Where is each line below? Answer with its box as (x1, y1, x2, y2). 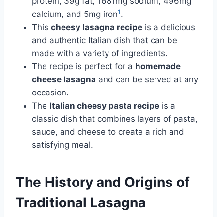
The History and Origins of (15, 173, 190, 190)
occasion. (32, 87, 69, 97)
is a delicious (142, 22, 195, 32)
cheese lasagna (32, 74, 96, 84)
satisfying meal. (32, 139, 93, 150)
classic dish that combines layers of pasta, (32, 113, 198, 124)
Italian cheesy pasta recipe (49, 100, 159, 110)
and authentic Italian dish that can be (32, 35, 177, 45)
